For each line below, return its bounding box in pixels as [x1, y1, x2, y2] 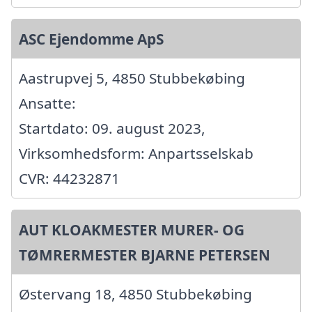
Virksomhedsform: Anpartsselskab [19, 143, 253, 164]
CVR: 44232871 [19, 169, 120, 189]
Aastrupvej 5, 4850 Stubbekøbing [19, 68, 245, 88]
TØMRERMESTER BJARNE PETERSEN [19, 245, 270, 265]
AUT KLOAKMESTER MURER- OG [19, 220, 244, 240]
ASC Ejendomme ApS [19, 29, 164, 49]
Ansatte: [19, 93, 76, 114]
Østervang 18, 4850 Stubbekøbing [19, 284, 252, 304]
